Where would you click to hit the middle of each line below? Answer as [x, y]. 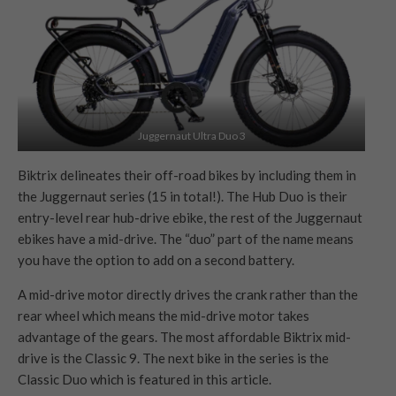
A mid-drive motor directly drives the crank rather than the [188, 295]
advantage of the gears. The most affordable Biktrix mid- [184, 337]
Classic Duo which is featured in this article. [145, 380]
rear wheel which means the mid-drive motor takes [164, 316]
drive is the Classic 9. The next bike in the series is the [173, 358]
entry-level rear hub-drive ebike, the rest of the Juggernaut [190, 218]
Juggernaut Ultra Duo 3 [191, 135]
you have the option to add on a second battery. [156, 260]
